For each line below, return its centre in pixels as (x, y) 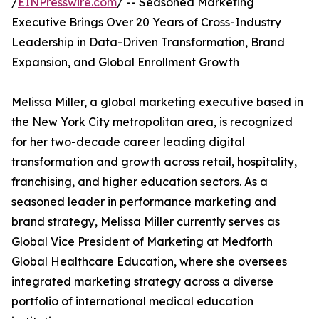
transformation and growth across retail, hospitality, (154, 162)
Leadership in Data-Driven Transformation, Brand (148, 42)
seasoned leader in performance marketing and (144, 202)
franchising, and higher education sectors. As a (140, 182)
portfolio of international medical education (132, 301)
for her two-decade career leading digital (128, 142)
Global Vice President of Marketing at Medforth (142, 241)
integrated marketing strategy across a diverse (142, 281)
